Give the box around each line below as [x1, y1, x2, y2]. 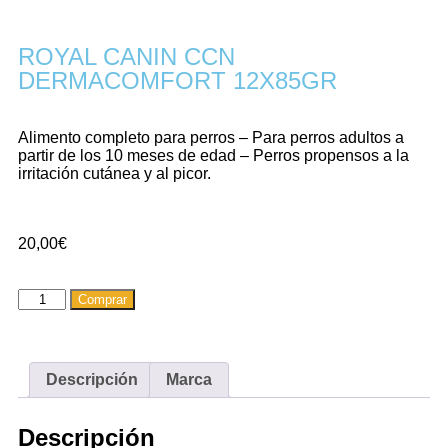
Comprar [78, 292, 128, 307]
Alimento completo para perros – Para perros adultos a [18, 129, 404, 146]
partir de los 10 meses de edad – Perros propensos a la [18, 147, 409, 164]
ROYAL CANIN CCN [18, 43, 235, 70]
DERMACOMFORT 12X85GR [18, 67, 337, 94]
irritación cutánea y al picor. [18, 165, 211, 182]
